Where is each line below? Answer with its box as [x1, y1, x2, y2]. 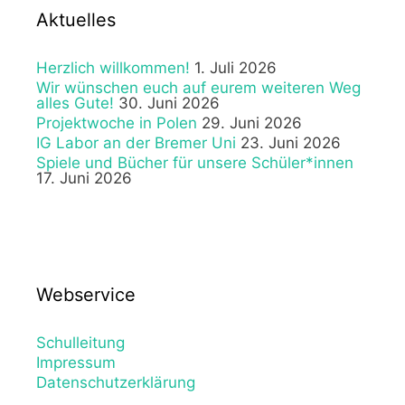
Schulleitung [36, 333, 125, 352]
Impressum [36, 353, 116, 372]
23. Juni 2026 [240, 133, 341, 152]
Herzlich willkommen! [36, 58, 190, 77]
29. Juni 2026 [202, 113, 302, 132]
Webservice [36, 283, 136, 306]
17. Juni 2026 [36, 168, 132, 187]
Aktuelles [36, 8, 116, 31]
